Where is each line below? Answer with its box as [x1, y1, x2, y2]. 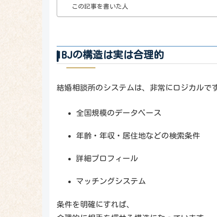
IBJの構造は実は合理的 [57, 49, 164, 60]
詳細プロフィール [76, 155, 138, 163]
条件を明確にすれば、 [57, 200, 134, 208]
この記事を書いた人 [71, 3, 128, 10]
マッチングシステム [76, 177, 146, 186]
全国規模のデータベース [76, 108, 161, 117]
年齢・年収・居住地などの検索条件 [76, 131, 200, 139]
